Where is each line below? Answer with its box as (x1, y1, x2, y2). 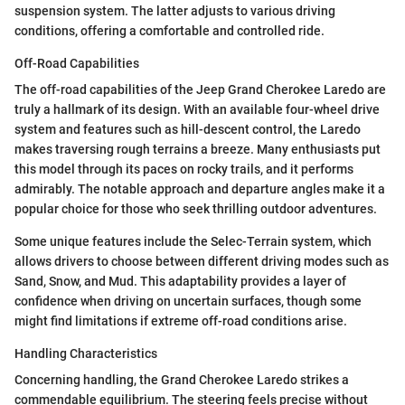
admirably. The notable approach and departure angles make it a (14, 182, 385, 197)
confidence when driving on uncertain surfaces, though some (14, 294, 362, 309)
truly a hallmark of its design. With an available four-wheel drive (14, 102, 380, 118)
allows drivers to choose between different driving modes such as (14, 254, 389, 269)
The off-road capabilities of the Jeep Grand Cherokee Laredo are (14, 82, 386, 98)
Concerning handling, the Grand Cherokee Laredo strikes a (14, 372, 349, 388)
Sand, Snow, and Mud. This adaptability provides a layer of (14, 274, 346, 289)
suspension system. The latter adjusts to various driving (14, 4, 335, 19)
